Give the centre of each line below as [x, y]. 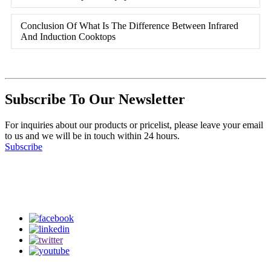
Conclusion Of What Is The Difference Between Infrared [129, 25]
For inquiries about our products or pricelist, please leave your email [134, 125]
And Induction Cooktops [68, 36]
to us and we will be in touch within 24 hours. [92, 135]
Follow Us [36, 172]
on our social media [42, 198]
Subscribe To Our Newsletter [95, 99]
